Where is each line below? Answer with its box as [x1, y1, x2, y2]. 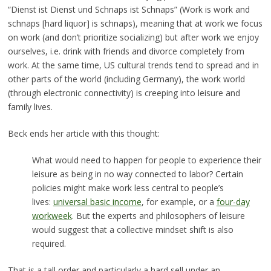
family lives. [7, 100, 53, 113]
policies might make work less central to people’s [31, 181, 224, 194]
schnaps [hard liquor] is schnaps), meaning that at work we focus [7, 17, 263, 29]
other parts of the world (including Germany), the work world [7, 73, 245, 85]
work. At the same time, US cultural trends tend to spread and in [7, 59, 259, 71]
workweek [31, 209, 72, 221]
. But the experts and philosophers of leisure [71, 209, 245, 221]
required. [31, 237, 66, 249]
